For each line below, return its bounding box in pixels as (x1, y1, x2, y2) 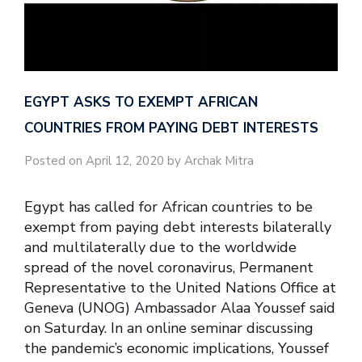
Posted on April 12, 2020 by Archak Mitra (24, 152, 254, 169)
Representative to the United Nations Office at (24, 278, 336, 298)
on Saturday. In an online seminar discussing (24, 318, 314, 339)
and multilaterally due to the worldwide (24, 238, 297, 258)
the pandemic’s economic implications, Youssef (24, 339, 329, 359)
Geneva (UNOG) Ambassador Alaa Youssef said (24, 298, 335, 318)
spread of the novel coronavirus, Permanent (24, 258, 314, 278)
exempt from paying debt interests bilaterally (24, 217, 331, 238)
